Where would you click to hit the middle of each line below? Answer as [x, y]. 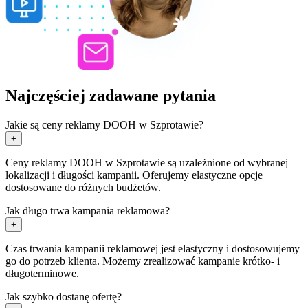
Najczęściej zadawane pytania [111, 95]
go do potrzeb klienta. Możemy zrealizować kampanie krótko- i [143, 261]
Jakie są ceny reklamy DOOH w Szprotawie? [104, 124]
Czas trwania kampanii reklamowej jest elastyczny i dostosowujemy [153, 248]
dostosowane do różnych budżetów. [83, 187]
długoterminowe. [42, 273]
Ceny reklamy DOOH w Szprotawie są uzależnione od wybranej [147, 162]
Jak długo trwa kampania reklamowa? [88, 210]
